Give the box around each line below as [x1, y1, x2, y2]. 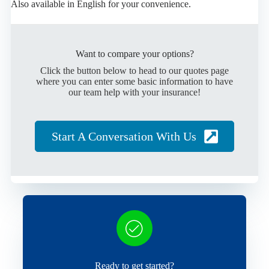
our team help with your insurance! [68, 86, 201, 97]
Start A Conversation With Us [51, 129, 196, 143]
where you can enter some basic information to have [36, 76, 233, 86]
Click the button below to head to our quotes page [40, 65, 229, 76]
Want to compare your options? [75, 48, 194, 59]
